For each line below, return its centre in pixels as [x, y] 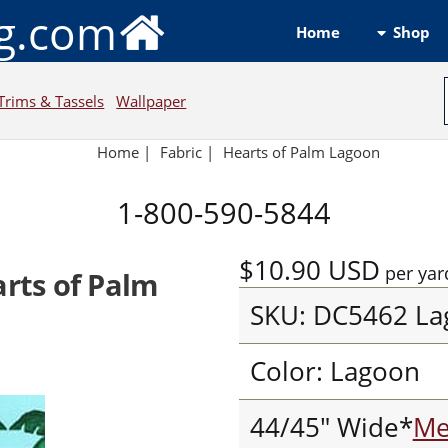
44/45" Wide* [331, 427]
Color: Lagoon [334, 371]
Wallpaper [151, 100]
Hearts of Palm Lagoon [301, 152]
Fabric [181, 152]
